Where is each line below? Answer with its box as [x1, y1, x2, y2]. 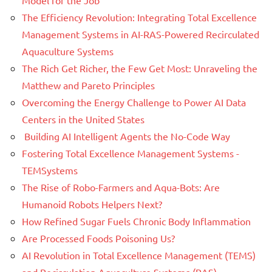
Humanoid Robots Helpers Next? [22, 197, 162, 210]
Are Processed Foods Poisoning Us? [22, 231, 175, 244]
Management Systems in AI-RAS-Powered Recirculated [22, 27, 259, 40]
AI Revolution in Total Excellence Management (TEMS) [22, 248, 256, 261]
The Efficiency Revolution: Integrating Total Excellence [22, 10, 257, 23]
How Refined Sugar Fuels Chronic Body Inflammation [22, 214, 251, 227]
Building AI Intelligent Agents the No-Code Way [22, 129, 230, 142]
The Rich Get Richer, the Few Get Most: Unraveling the [22, 61, 257, 74]
